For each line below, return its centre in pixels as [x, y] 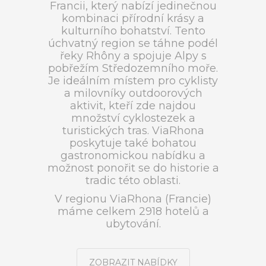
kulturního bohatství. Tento [133, 31]
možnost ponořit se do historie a [133, 168]
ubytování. [133, 224]
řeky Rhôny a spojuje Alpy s [133, 56]
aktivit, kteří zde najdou [133, 106]
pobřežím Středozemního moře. [133, 68]
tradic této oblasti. [133, 180]
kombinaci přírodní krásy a [133, 18]
